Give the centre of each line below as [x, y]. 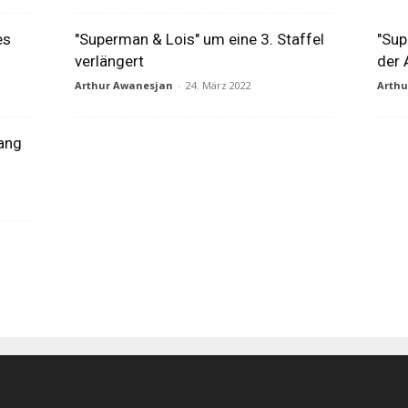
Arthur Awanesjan [123, 85]
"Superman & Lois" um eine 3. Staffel [199, 39]
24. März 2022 [218, 85]
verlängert [109, 61]
